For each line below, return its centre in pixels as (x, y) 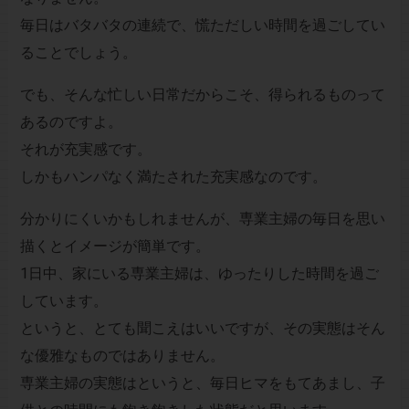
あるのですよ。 (71, 122)
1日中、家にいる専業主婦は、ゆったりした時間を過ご (199, 274)
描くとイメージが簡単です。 (115, 246)
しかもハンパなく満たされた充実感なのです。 (173, 177)
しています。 (63, 301)
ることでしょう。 (78, 53)
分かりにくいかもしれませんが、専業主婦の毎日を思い (202, 219)
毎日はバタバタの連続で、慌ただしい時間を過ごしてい (202, 26)
